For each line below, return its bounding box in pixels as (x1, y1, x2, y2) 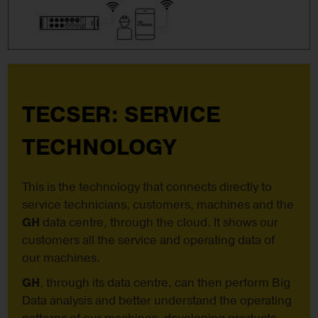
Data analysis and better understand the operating (22, 292, 292, 310)
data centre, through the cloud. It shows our (40, 214, 279, 232)
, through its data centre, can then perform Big (40, 275, 291, 292)
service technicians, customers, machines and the (22, 197, 295, 214)
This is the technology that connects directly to (22, 179, 273, 197)
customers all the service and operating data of (22, 232, 275, 250)
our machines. (22, 250, 101, 268)
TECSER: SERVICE (22, 100, 221, 131)
